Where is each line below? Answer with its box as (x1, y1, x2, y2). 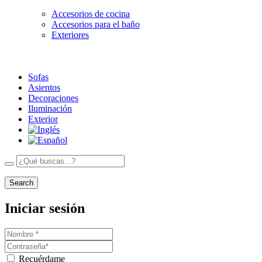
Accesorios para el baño (51, 19, 140, 29)
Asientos (28, 82, 60, 92)
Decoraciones (28, 92, 78, 103)
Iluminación (28, 103, 72, 113)
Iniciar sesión (5, 200, 85, 216)
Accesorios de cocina (51, 8, 130, 19)
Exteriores (51, 29, 89, 40)
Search (9, 178, 33, 187)
